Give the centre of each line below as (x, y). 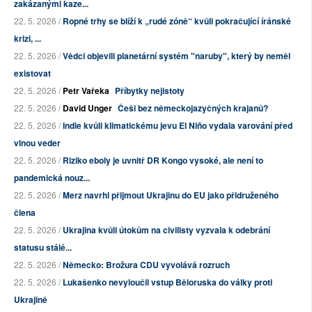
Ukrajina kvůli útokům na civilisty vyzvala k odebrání (166, 229)
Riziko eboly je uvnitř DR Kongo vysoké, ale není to (163, 160)
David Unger (87, 108)
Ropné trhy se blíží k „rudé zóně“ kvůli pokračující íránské (177, 21)
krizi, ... (28, 38)
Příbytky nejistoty (150, 90)
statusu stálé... (43, 247)
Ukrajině (31, 299)
